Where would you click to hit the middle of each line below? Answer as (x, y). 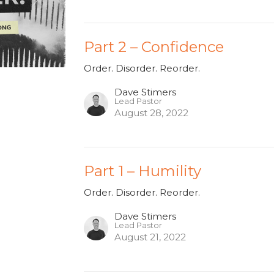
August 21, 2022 (150, 237)
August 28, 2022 (152, 113)
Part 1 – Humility (143, 171)
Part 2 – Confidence (154, 47)
